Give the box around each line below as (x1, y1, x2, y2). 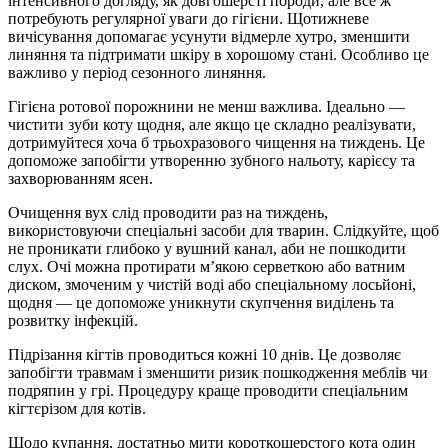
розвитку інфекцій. (8, 311, 138, 329)
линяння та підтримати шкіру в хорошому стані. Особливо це (8, 45, 429, 63)
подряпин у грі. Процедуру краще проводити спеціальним (8, 381, 408, 399)
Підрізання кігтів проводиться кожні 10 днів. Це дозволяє (8, 345, 401, 363)
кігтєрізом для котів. (8, 399, 146, 417)
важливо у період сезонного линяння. (8, 63, 266, 81)
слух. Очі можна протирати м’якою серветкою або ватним (8, 257, 405, 275)
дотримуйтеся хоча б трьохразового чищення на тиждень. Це (8, 133, 425, 151)
